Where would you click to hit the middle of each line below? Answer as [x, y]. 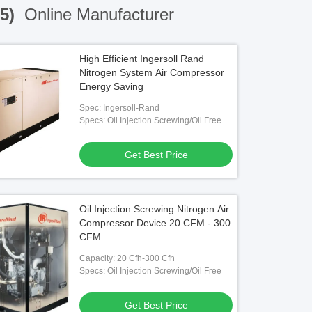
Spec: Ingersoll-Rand [120, 108]
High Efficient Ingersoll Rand [142, 58]
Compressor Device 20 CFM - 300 [155, 223]
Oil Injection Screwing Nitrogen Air [155, 209]
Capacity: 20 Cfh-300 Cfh [127, 258]
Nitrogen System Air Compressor [152, 72]
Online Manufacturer [97, 14]
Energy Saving [112, 86]
